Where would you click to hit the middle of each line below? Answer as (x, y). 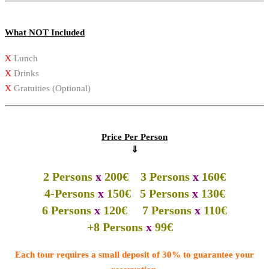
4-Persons (71, 193)
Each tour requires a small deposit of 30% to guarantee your (134, 254)
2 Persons (69, 176)
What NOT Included (45, 32)
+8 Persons (116, 227)
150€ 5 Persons (148, 193)
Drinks (25, 73)
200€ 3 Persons (147, 176)
